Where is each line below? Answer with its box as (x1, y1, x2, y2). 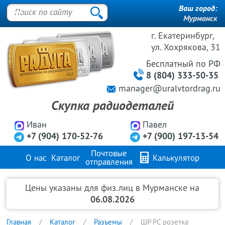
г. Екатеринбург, (151, 31, 215, 41)
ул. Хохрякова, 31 (151, 42, 221, 53)
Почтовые (91, 149, 128, 159)
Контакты (143, 178, 177, 188)
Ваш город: (179, 4, 217, 13)
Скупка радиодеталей (51, 98, 174, 114)
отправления (85, 157, 133, 167)
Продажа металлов (48, 178, 119, 188)
